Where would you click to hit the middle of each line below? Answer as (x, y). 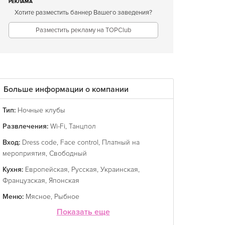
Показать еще (83, 212)
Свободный (68, 153)
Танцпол (82, 126)
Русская (84, 170)
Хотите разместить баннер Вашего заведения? (83, 13)
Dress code (39, 142)
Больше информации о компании (66, 89)
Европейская (46, 170)
